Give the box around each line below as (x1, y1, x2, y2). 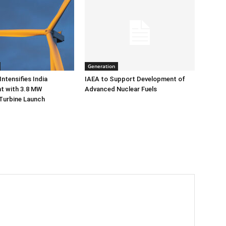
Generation (88, 63, 115, 70)
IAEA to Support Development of (85, 75, 185, 83)
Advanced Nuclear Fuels (85, 85, 157, 93)
